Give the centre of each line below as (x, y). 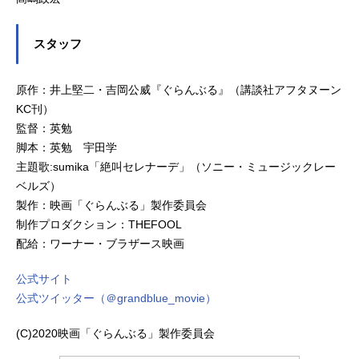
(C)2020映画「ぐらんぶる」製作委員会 (115, 334)
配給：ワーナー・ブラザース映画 (100, 244)
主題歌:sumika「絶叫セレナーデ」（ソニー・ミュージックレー (176, 167)
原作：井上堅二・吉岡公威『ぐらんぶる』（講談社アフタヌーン (179, 90)
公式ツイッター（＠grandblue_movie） (116, 298)
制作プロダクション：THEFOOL (99, 225)
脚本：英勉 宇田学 (67, 148)
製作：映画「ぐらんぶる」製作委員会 (111, 206)
